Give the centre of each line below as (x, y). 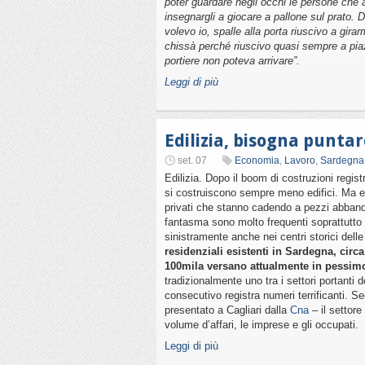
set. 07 (192, 161)
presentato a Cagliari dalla (227, 310)
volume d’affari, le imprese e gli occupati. (262, 325)
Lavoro (300, 161)
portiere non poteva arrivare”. (232, 61)
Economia (257, 161)
